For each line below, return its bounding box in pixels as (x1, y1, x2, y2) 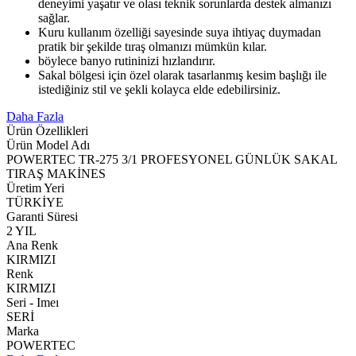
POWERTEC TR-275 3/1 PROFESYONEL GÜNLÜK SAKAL (6, 153, 337, 167)
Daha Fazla (6, 110, 64, 124)
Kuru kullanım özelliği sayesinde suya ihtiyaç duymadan (38, 25, 321, 40)
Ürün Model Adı (6, 138, 90, 153)
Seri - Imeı (6, 296, 59, 310)
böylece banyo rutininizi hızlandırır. (38, 54, 215, 68)
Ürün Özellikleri (6, 124, 88, 138)
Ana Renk (6, 238, 58, 253)
